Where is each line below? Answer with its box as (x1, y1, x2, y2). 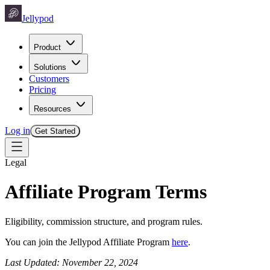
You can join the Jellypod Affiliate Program (5, 236, 172, 247)
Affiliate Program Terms (5, 181, 207, 203)
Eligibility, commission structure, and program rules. (5, 216, 202, 227)
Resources (34, 104, 71, 113)
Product (34, 43, 61, 52)
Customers (29, 74, 69, 84)
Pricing (29, 84, 56, 95)
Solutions (34, 63, 66, 72)
